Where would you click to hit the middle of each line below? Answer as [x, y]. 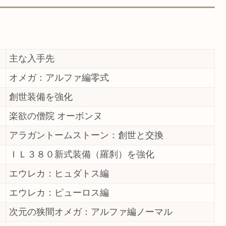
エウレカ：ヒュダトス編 [59, 173]
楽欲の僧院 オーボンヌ [56, 116]
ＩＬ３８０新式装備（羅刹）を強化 [82, 154]
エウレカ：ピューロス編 [59, 192]
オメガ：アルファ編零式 [59, 77]
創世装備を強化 [41, 97]
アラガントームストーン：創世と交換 [86, 135]
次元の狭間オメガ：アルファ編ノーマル [91, 212]
